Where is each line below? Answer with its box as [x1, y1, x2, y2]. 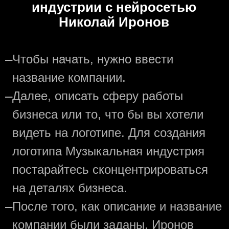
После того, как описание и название [12, 199, 222, 213]
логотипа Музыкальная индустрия [12, 144, 204, 158]
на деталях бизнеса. [12, 181, 127, 195]
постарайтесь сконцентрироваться [12, 163, 208, 176]
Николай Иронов [59, 14, 169, 30]
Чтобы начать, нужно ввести [12, 52, 173, 66]
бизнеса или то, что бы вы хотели [12, 107, 203, 121]
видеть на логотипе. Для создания [12, 126, 205, 140]
